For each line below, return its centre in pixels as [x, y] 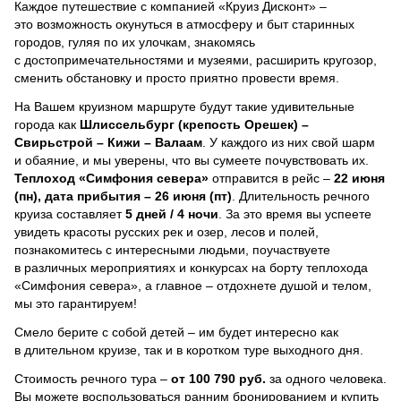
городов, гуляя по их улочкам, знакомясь [135, 42]
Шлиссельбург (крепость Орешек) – [194, 124]
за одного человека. [326, 378]
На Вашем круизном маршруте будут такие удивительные [184, 106]
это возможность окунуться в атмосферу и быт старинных [184, 24]
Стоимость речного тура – [93, 378]
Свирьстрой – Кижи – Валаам [108, 142]
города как [47, 124]
